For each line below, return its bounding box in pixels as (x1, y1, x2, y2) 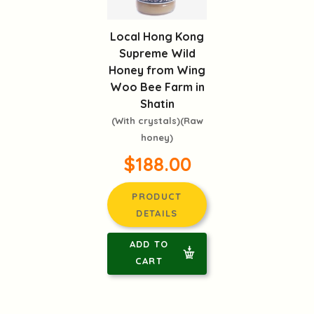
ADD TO (129, 238, 169, 250)
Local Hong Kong (110, 29, 204, 44)
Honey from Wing (109, 63, 205, 78)
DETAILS (136, 207, 178, 219)
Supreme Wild (118, 46, 196, 61)
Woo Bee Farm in (109, 80, 205, 95)
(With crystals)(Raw (111, 115, 203, 127)
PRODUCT (132, 191, 182, 203)
